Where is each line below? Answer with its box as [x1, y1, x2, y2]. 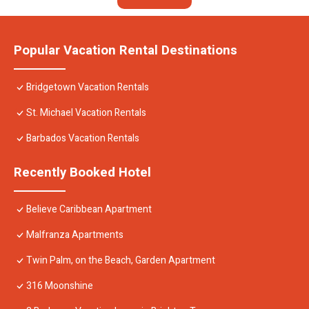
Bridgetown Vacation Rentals [26, 80, 149, 95]
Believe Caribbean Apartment [26, 202, 152, 217]
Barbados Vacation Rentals [26, 131, 139, 146]
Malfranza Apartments [26, 228, 123, 243]
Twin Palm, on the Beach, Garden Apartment [26, 253, 215, 268]
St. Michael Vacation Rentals [26, 106, 146, 121]
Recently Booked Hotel [14, 163, 151, 183]
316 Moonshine [26, 279, 93, 294]
